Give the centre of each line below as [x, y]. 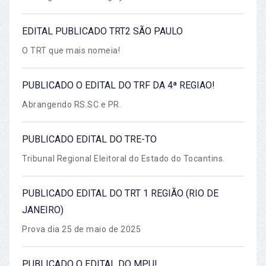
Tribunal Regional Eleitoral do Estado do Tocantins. [123, 158]
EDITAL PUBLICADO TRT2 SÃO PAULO [102, 31]
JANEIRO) [43, 210]
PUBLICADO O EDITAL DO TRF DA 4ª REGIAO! [118, 85]
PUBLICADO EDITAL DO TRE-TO [89, 139]
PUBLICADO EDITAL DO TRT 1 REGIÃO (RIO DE [120, 193]
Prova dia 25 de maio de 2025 [81, 229]
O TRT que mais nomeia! [71, 50]
